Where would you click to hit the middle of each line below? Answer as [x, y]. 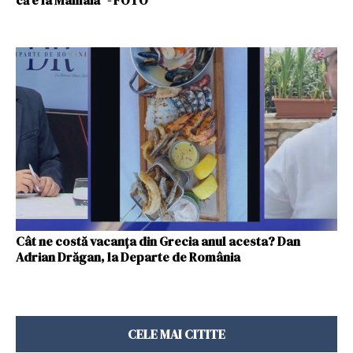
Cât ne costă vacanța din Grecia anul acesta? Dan [158, 241]
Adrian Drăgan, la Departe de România [128, 256]
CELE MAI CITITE [176, 334]
